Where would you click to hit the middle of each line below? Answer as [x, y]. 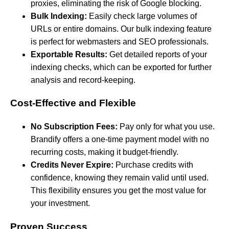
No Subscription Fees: [74, 126]
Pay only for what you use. [166, 126]
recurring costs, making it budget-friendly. [105, 152]
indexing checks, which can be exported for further [121, 67]
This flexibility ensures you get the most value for [118, 190]
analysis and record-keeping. [83, 80]
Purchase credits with [153, 165]
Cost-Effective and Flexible [73, 103]
